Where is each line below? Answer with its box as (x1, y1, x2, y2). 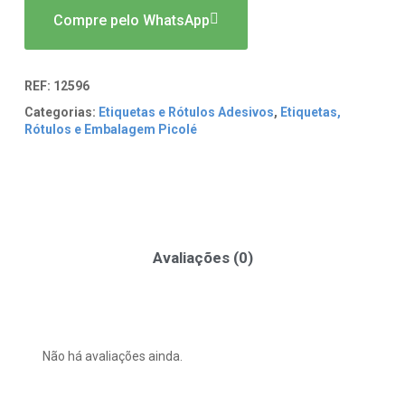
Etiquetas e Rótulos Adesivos (98, 105, 274, 120)
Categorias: (24, 105, 96, 120)
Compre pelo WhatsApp (52, 11, 210, 29)
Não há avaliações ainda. (42, 348, 183, 363)
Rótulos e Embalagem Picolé (24, 122, 197, 137)
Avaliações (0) (152, 248, 253, 267)
